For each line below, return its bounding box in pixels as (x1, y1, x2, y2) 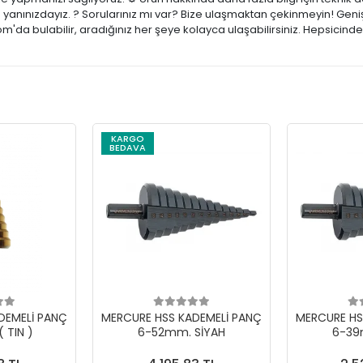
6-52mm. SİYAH (138, 324, 225, 340)
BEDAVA (109, 141, 146, 154)
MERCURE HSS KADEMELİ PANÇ (101, 310, 262, 326)
